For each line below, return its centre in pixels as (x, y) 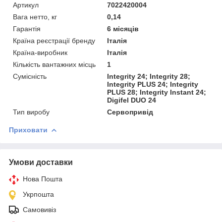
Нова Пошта (43, 179)
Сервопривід (130, 112)
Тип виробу (31, 112)
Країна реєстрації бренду (54, 40)
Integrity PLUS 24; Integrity (153, 84)
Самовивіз (39, 209)
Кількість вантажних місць (54, 64)
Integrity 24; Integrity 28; (149, 76)
